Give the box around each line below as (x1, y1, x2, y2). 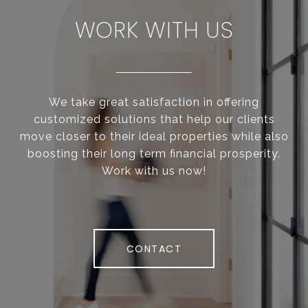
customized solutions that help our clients (33, 113, 275, 126)
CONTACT (126, 241, 182, 256)
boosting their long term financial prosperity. (27, 147, 280, 161)
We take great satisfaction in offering (49, 96, 259, 109)
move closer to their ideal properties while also (19, 130, 289, 144)
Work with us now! (102, 164, 206, 178)
